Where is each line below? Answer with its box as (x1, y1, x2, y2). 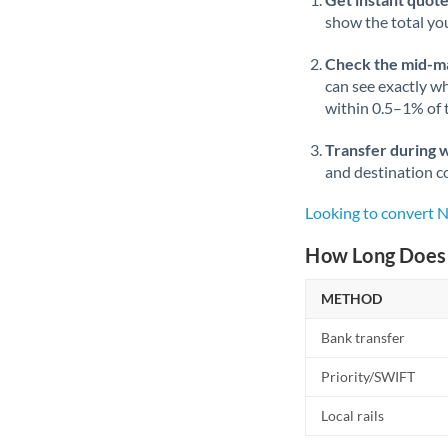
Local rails (321, 407, 385, 424)
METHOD (321, 290, 383, 307)
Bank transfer (321, 329, 406, 346)
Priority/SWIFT (321, 368, 416, 385)
